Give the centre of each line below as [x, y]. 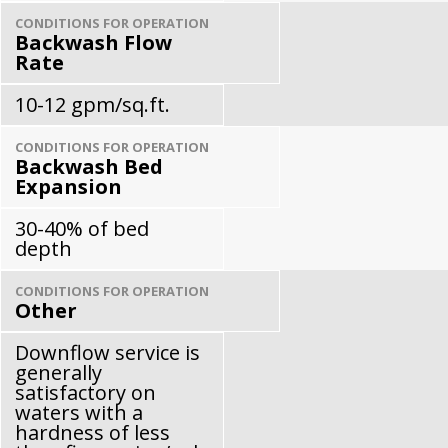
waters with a [79, 412]
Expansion [68, 186]
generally [58, 372]
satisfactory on [85, 392]
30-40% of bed [82, 228]
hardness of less [92, 432]
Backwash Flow [93, 42]
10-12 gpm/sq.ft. [92, 104]
